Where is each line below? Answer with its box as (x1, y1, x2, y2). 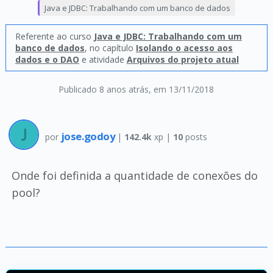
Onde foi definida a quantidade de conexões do (11, 168, 258, 183)
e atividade (79, 54, 127, 65)
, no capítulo (84, 42, 136, 54)
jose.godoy (60, 129, 118, 143)
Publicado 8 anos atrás (58, 83, 149, 95)
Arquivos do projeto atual (126, 54, 239, 65)
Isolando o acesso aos (135, 42, 233, 54)
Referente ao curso (15, 30, 94, 42)
